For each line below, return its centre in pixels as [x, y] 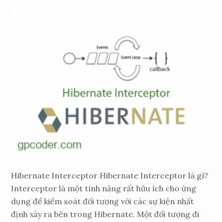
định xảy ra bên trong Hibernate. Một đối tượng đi [105, 214]
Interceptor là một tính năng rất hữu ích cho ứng [104, 189]
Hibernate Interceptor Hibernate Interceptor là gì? [110, 176]
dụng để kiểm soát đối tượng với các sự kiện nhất [103, 201]
